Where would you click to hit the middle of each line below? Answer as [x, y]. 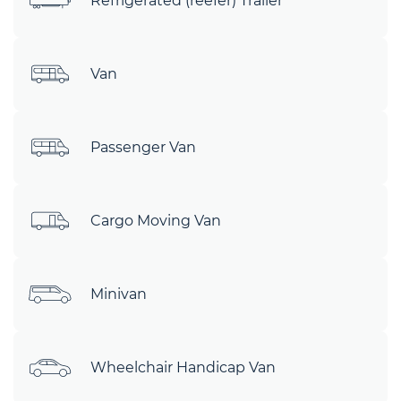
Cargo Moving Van [156, 221]
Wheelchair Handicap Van [183, 367]
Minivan [119, 294]
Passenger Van [143, 147]
